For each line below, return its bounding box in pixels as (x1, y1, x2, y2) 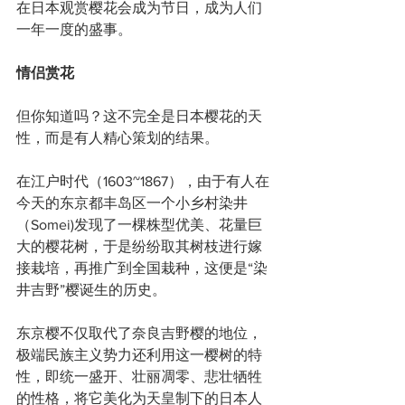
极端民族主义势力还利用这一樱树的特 (16, 346, 262, 363)
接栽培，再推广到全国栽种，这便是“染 (16, 259, 268, 276)
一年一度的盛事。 (16, 21, 132, 37)
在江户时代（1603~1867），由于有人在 (16, 173, 269, 189)
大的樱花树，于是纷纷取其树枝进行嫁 (16, 238, 262, 254)
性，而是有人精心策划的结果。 (16, 129, 219, 146)
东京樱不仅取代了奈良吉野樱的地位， (16, 325, 262, 341)
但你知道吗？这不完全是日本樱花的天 (16, 108, 262, 124)
